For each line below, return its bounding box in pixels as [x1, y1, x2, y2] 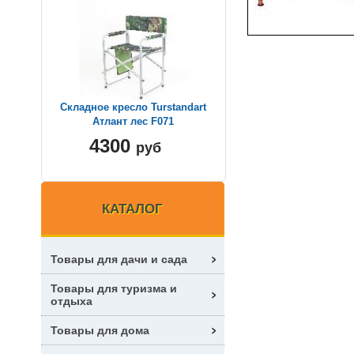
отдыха [51, 295, 92, 308]
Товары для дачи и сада [51, 253, 187, 266]
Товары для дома [51, 324, 149, 337]
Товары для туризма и [51, 282, 177, 296]
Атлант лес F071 [92, 115, 175, 128]
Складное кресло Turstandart [60, 101, 207, 114]
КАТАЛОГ [102, 201, 164, 217]
